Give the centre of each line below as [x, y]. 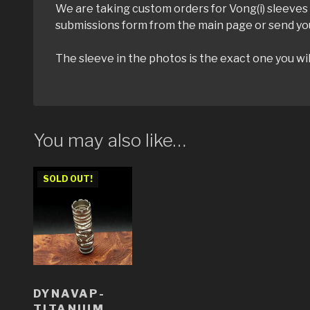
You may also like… [110, 140]
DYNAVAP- [70, 294]
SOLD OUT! [68, 179]
